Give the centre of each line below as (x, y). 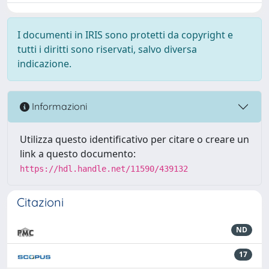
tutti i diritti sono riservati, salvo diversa (107, 49)
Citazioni (40, 202)
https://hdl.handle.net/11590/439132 (104, 168)
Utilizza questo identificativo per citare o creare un (134, 139)
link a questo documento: (78, 153)
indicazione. (44, 63)
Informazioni (58, 107)
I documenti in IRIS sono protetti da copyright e (125, 35)
